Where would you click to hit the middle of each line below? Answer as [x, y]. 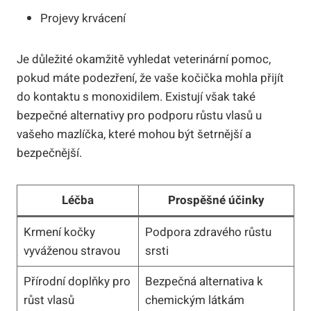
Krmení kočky [59, 232]
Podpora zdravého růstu [208, 232]
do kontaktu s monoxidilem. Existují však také [136, 96]
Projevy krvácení [83, 18]
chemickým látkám [194, 300]
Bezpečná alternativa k [204, 281]
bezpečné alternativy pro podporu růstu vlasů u [139, 115]
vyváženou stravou [72, 251]
